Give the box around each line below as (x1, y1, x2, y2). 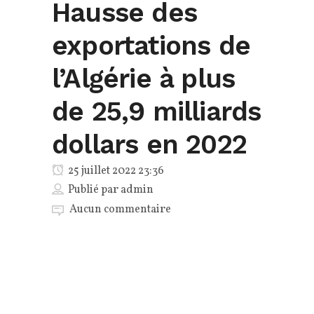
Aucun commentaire (69, 202, 171, 218)
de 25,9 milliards (52, 96, 261, 128)
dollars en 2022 (52, 129, 247, 161)
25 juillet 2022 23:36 (66, 163, 164, 179)
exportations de (52, 30, 250, 62)
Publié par (68, 182, 121, 198)
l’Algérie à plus (52, 63, 235, 95)
